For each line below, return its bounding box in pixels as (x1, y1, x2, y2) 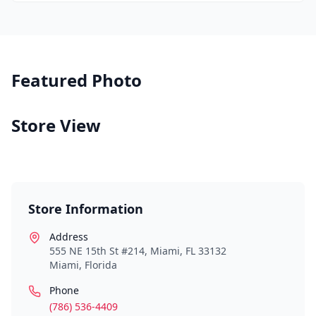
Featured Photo (11, 68, 142, 92)
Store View (11, 114, 101, 137)
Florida (85, 258, 117, 272)
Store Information (28, 200, 143, 217)
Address (49, 230, 88, 243)
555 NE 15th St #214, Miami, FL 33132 (49, 244, 226, 257)
